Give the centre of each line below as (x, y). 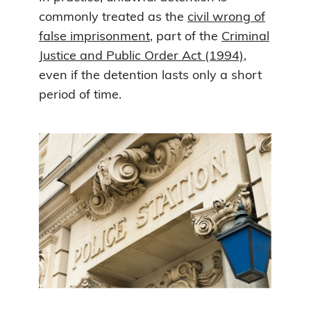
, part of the (186, 37)
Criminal (245, 37)
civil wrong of (226, 17)
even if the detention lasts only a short (150, 76)
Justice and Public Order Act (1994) (141, 56)
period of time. (80, 95)
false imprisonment (94, 37)
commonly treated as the (113, 17)
